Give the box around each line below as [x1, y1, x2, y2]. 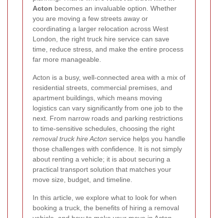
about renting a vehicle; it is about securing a [33, 155, 170, 163]
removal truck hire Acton [33, 135, 107, 143]
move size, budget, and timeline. [33, 176, 132, 183]
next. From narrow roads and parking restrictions [33, 114, 183, 122]
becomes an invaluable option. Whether [53, 4, 177, 12]
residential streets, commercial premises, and [33, 84, 172, 91]
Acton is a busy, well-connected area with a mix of [33, 73, 185, 81]
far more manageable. [33, 55, 101, 63]
